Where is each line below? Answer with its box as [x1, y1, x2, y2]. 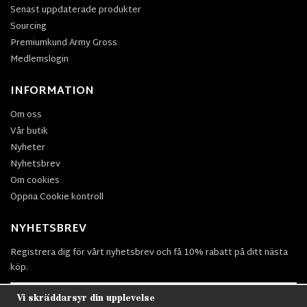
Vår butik [10, 123, 48, 140]
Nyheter [10, 139, 45, 156]
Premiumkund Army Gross [10, 34, 117, 51]
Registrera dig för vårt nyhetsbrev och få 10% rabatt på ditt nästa [10, 244, 288, 261]
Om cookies [10, 172, 60, 189]
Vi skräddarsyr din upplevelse [17, 291, 155, 306]
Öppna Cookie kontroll [10, 188, 103, 206]
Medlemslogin [10, 51, 69, 68]
